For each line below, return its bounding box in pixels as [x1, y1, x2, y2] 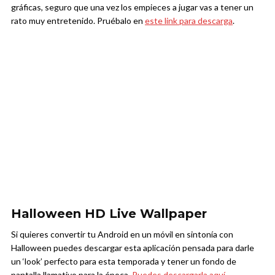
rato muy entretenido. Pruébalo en [11, 15, 145, 26]
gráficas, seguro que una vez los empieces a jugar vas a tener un [11, 1, 254, 12]
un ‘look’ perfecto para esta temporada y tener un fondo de [11, 255, 236, 266]
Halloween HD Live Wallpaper [11, 206, 207, 221]
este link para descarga [145, 15, 233, 26]
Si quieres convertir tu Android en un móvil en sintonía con [11, 228, 233, 239]
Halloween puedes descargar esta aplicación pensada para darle [11, 242, 254, 253]
